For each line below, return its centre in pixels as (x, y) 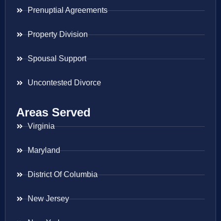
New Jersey (48, 199)
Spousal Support (57, 59)
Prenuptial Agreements (67, 10)
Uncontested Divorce (64, 83)
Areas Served (54, 112)
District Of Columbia (62, 175)
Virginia (41, 126)
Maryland (44, 150)
